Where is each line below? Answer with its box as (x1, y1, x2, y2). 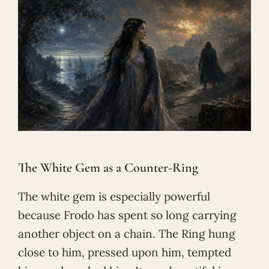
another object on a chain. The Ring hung (18, 226, 235, 241)
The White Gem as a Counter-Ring (18, 160, 198, 176)
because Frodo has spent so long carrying (18, 208, 237, 223)
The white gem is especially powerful (18, 189, 210, 204)
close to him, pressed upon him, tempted (18, 245, 231, 260)
